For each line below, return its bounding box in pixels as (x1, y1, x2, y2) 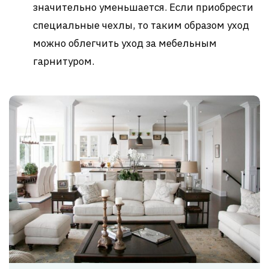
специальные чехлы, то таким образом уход (33, 19, 249, 32)
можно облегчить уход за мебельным (33, 37, 217, 50)
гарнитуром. (33, 55, 94, 68)
